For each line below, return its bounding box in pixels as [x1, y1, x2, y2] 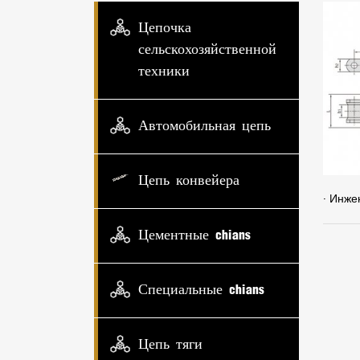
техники [138, 65, 190, 79]
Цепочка [138, 22, 191, 35]
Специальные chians [138, 284, 264, 297]
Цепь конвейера [138, 174, 239, 188]
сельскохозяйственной [138, 43, 276, 57]
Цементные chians [138, 229, 251, 243]
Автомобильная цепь [138, 120, 271, 133]
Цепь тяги [138, 338, 202, 352]
